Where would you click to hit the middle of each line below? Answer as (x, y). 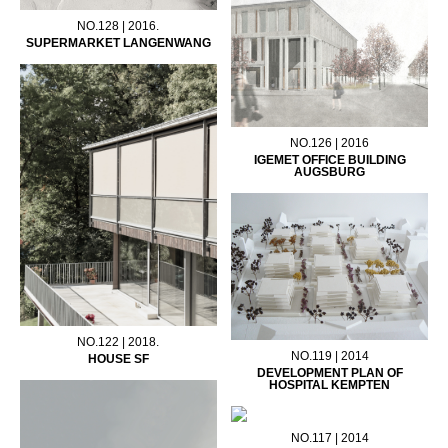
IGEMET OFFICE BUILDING (329, 159)
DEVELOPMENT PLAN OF (329, 373)
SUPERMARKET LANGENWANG (118, 43)
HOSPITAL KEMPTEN (330, 385)
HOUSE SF (118, 359)
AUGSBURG (330, 171)
